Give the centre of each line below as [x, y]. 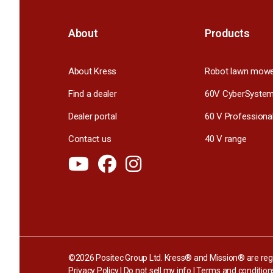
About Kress [93, 71]
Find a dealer [93, 94]
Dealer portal [93, 116]
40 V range [226, 139]
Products [227, 33]
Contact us [90, 139]
